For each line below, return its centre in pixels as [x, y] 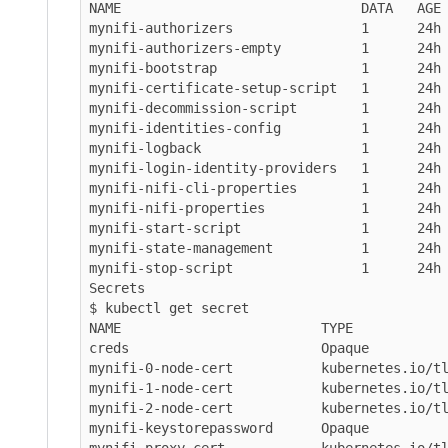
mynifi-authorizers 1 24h [265, 27]
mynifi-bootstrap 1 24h [265, 67]
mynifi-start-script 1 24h [265, 227]
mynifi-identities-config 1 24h [265, 127]
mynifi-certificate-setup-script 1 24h [265, 87]
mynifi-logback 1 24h [265, 147]
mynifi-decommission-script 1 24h [265, 107]
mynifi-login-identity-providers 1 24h [265, 167]
